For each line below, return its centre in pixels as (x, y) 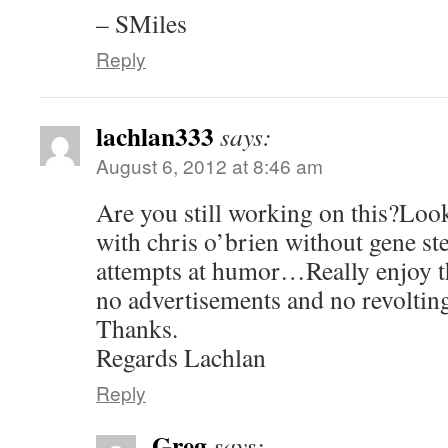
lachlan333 (155, 136)
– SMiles (141, 23)
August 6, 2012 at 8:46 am (209, 165)
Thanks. (137, 328)
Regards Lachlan (181, 357)
